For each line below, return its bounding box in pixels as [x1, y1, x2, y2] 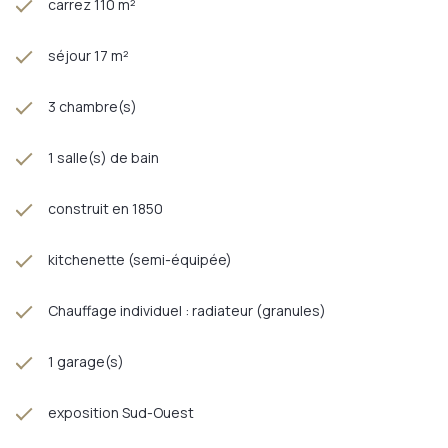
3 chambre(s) [48, 96, 137, 116]
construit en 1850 [48, 198, 163, 218]
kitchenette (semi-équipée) [48, 249, 232, 269]
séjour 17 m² [48, 45, 129, 65]
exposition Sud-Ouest [48, 402, 194, 422]
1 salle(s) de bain [48, 147, 159, 167]
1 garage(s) [48, 351, 124, 371]
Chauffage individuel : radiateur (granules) [48, 300, 326, 320]
